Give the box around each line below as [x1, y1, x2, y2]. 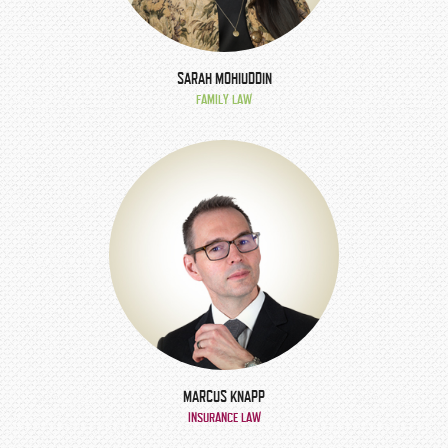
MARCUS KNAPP [183, 388, 265, 406]
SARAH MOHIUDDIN [176, 70, 272, 88]
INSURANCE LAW [187, 410, 261, 425]
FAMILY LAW [196, 92, 252, 107]
